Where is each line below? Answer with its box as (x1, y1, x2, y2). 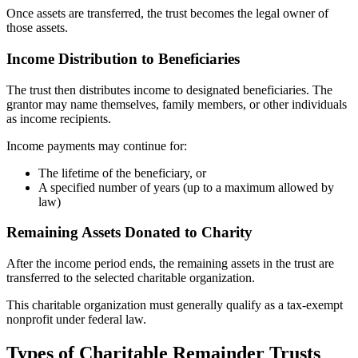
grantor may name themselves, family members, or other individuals (6, 97, 347, 111)
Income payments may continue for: (6, 138, 187, 153)
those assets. (6, 21, 68, 35)
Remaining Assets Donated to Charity (6, 224, 253, 241)
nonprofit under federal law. (6, 312, 146, 327)
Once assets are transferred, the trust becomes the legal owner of (6, 6, 328, 21)
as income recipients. (6, 111, 111, 125)
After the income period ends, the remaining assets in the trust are (6, 257, 334, 271)
